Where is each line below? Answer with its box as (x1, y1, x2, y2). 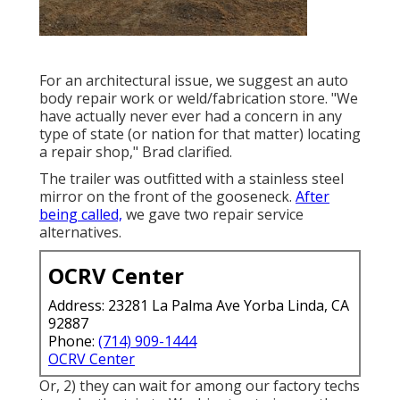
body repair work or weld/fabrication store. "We (39, 87, 358, 108)
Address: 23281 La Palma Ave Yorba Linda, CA (48, 295, 349, 315)
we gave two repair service (122, 204, 304, 224)
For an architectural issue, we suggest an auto (39, 70, 348, 90)
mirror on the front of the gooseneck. (39, 186, 296, 206)
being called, (39, 204, 122, 224)
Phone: (48, 330, 98, 351)
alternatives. (39, 221, 121, 242)
